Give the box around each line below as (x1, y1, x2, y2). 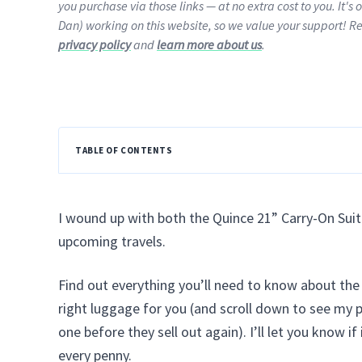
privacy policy (58, 36, 131, 53)
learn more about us (157, 36, 262, 53)
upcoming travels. (58, 232, 166, 250)
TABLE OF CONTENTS (75, 145, 173, 156)
